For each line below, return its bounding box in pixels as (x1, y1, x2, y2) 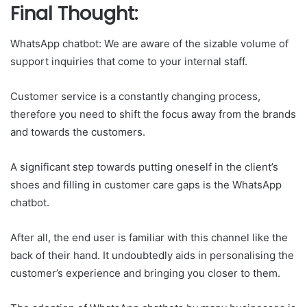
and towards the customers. (10, 125, 148, 139)
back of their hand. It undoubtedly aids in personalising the (10, 249, 294, 262)
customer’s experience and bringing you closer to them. (10, 267, 283, 280)
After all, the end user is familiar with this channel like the (10, 231, 288, 245)
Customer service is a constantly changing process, (10, 90, 260, 103)
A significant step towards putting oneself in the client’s (10, 160, 278, 174)
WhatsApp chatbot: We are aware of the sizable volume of (10, 37, 288, 51)
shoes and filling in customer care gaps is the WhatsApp (10, 178, 282, 192)
